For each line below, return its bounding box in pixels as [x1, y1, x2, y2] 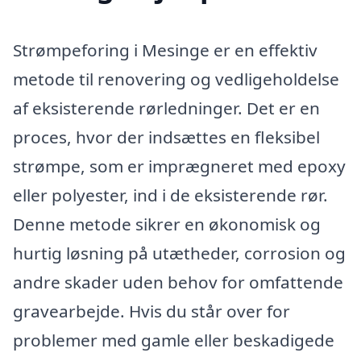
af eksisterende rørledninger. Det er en [13, 96, 320, 119]
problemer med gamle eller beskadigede [13, 328, 334, 351]
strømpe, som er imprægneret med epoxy [13, 154, 346, 177]
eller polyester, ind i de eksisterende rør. [13, 183, 328, 206]
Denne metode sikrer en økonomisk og [13, 212, 321, 235]
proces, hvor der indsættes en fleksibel [13, 125, 320, 148]
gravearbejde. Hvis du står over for [13, 299, 290, 322]
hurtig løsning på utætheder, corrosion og [13, 241, 346, 264]
